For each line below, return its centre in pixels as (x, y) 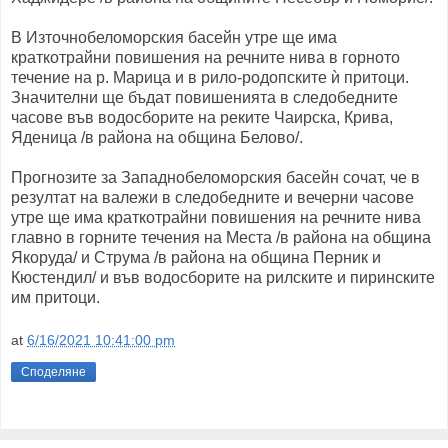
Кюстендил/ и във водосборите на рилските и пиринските (223, 277)
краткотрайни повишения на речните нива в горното (205, 57)
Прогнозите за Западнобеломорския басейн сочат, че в (215, 177)
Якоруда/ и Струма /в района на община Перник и (196, 257)
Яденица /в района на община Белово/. (157, 137)
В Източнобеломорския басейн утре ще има (174, 37)
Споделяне (53, 372)
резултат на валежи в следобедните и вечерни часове (212, 197)
